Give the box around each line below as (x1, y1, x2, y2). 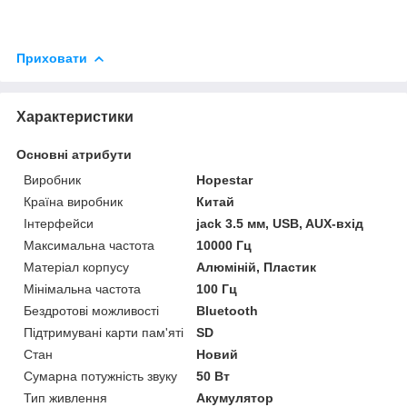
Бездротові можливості (24, 303, 159, 319)
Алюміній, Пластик (196, 260, 317, 275)
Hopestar (196, 173, 253, 188)
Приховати (16, 51, 87, 66)
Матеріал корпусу (24, 260, 129, 275)
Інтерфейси (24, 216, 94, 232)
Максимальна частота (24, 238, 154, 253)
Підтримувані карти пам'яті (24, 325, 184, 341)
